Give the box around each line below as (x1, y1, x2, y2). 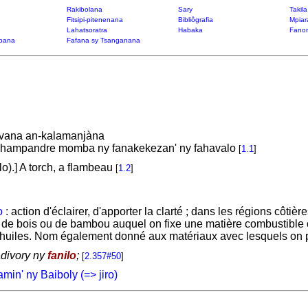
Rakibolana (66, 5, 102, 13)
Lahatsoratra (66, 26, 107, 34)
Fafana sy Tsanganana (66, 36, 140, 44)
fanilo (47, 250, 76, 261)
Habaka (177, 26, 203, 34)
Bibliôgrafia (177, 16, 213, 23)
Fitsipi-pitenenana (66, 16, 123, 23)
